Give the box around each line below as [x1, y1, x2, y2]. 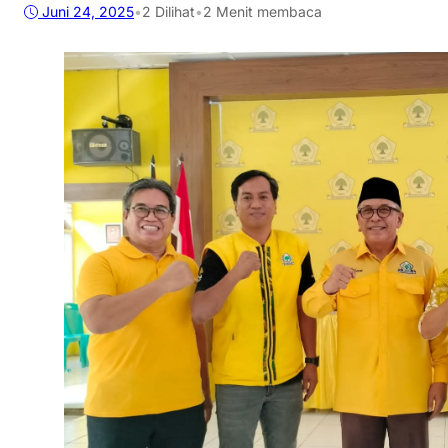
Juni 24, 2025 [42, 3, 134, 21]
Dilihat [151, 3, 195, 21]
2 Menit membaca [203, 3, 322, 21]
